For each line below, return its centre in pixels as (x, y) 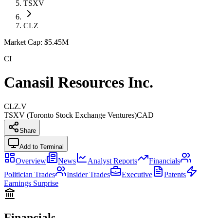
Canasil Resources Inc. (79, 82)
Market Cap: (23, 42)
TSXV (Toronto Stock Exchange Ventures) (70, 115)
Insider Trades (88, 174)
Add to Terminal (42, 146)
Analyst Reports (112, 161)
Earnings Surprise (31, 183)
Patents (175, 174)
